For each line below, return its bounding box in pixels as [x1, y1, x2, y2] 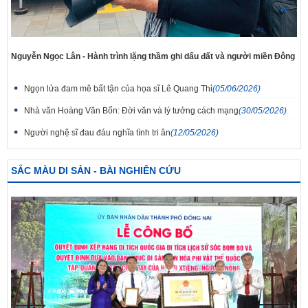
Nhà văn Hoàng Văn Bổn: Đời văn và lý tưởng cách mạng [24, 106, 239, 116]
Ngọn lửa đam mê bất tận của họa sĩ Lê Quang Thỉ [24, 84, 212, 94]
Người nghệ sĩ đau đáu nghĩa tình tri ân [24, 128, 170, 138]
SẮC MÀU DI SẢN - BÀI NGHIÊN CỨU [11, 165, 181, 177]
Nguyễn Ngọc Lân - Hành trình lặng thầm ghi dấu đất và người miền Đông [11, 52, 295, 62]
